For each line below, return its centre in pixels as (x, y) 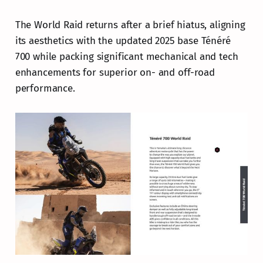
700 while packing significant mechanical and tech (127, 56)
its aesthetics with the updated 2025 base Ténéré (123, 41)
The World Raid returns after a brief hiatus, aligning (130, 25)
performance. (45, 88)
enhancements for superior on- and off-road (115, 72)
